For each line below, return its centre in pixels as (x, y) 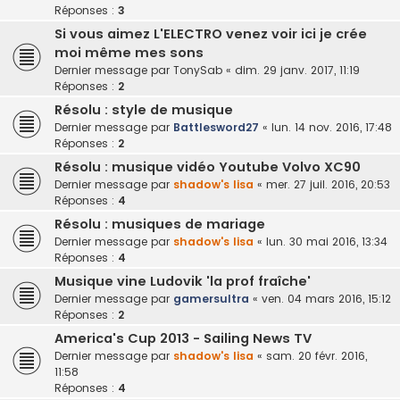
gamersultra (211, 298)
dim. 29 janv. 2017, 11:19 (297, 70)
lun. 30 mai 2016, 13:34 (327, 241)
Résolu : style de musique (144, 109)
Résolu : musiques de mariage (160, 224)
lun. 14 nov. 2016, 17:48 (332, 127)
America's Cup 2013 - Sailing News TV (183, 338)
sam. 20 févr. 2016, (317, 355)
